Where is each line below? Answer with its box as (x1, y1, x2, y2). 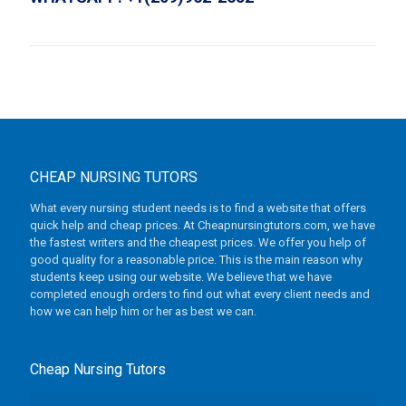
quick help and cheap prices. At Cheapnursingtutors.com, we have (30, 217, 375, 232)
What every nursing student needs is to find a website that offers (30, 200, 366, 215)
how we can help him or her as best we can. (30, 304, 256, 318)
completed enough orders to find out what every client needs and (30, 286, 370, 301)
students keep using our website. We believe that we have (30, 269, 332, 284)
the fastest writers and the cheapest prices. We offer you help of (30, 235, 366, 249)
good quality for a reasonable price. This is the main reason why (30, 252, 362, 266)
